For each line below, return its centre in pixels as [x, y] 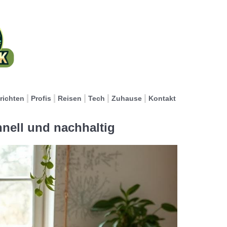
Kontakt [162, 98]
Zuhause [127, 98]
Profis [41, 98]
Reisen [70, 98]
